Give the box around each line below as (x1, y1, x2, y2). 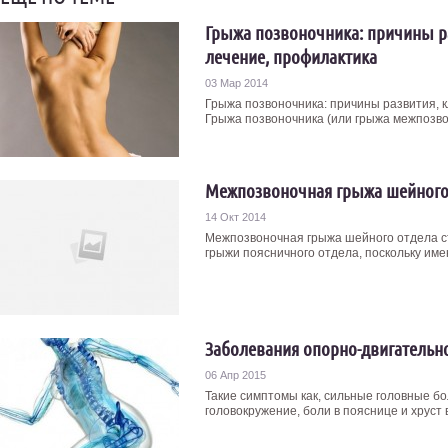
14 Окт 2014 (205, 211, 266, 223)
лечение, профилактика (205, 46, 377, 68)
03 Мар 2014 (205, 77, 268, 89)
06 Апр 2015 (205, 369, 266, 381)
